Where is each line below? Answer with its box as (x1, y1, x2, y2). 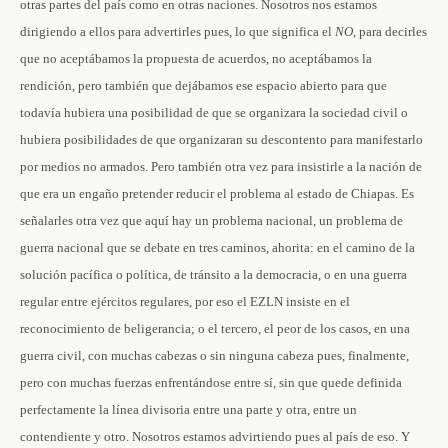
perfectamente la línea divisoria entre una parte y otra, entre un (20, 402, 357, 417)
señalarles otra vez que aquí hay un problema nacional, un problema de (20, 213, 403, 228)
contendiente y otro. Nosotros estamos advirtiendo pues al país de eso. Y (20, 429, 410, 444)
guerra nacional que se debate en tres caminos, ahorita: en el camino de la (20, 240, 415, 255)
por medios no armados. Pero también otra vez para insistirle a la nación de (20, 159, 422, 174)
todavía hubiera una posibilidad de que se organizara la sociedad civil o (20, 105, 408, 120)
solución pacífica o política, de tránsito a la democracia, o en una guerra (20, 267, 407, 282)
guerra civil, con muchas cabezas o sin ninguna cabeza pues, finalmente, (20, 348, 409, 363)
